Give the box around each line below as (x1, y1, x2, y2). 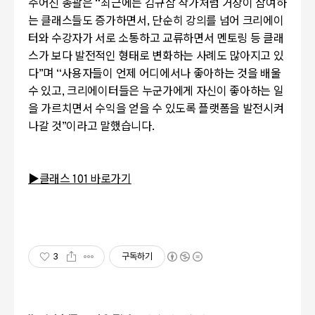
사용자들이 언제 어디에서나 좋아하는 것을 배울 (61, 67, 281, 82)
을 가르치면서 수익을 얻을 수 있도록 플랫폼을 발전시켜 (28, 102, 284, 117)
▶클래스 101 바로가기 (28, 172, 131, 187)
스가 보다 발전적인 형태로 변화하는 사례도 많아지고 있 (28, 49, 284, 64)
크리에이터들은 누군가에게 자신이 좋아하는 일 (67, 84, 284, 99)
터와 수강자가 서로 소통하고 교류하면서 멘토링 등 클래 (28, 32, 284, 46)
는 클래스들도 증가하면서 (28, 14, 147, 29)
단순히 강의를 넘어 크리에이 (152, 14, 284, 29)
